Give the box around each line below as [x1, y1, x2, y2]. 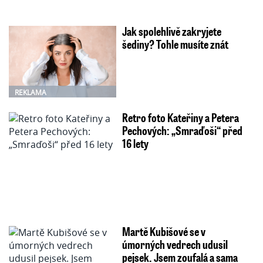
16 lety [122, 135, 149, 151]
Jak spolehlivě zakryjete [122, 23, 221, 39]
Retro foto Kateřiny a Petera [122, 109, 239, 125]
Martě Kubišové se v [122, 223, 205, 239]
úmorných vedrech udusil [122, 236, 228, 252]
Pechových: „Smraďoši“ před [122, 122, 242, 138]
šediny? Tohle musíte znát [122, 36, 228, 52]
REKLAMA [15, 87, 46, 97]
